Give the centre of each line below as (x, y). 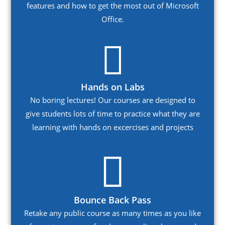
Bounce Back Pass (113, 200)
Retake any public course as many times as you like (113, 213)
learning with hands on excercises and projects (113, 127)
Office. (113, 19)
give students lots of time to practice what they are (113, 114)
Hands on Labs (113, 87)
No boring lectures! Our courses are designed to (113, 100)
